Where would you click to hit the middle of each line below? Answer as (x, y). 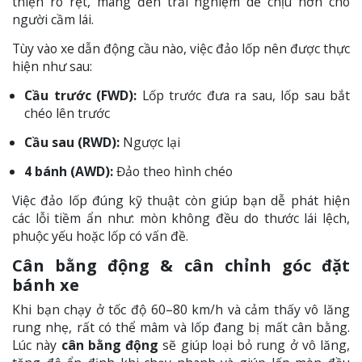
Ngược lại (150, 143)
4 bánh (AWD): (69, 172)
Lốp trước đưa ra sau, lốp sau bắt (243, 96)
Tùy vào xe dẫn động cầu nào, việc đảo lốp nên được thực (181, 49)
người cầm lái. (55, 20)
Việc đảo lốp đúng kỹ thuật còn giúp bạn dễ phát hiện (181, 201)
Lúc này (37, 345)
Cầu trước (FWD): (80, 96)
